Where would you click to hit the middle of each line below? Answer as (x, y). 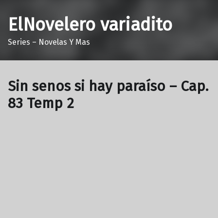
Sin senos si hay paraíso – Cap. (108, 86)
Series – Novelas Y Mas (49, 42)
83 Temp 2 (41, 103)
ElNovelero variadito (90, 25)
